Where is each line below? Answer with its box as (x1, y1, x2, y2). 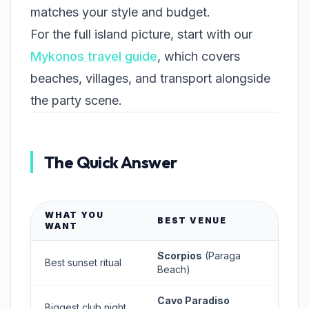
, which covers (157, 49, 240, 64)
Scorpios (157, 250, 202, 262)
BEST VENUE (157, 215, 227, 226)
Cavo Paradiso (157, 295, 230, 307)
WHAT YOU (45, 210, 104, 221)
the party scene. (30, 93, 122, 108)
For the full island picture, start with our (30, 27, 252, 42)
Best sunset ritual (45, 257, 121, 269)
